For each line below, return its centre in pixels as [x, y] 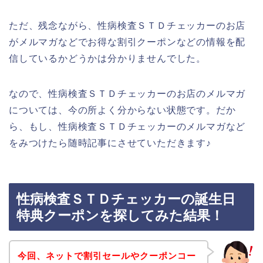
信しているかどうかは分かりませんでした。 [107, 58]
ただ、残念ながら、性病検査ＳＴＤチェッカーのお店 [127, 25]
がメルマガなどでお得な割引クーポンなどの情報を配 [127, 42]
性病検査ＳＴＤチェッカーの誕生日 [126, 199]
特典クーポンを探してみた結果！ [120, 216]
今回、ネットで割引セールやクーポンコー [107, 255]
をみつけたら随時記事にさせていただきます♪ [110, 143]
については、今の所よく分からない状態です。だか [122, 110]
